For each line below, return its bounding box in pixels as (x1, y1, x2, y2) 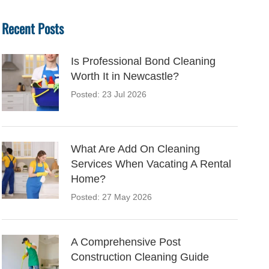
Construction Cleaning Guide (70, 251, 209, 264)
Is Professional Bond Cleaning (70, 55, 216, 68)
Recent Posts (1, 19, 64, 38)
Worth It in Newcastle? (70, 70, 179, 83)
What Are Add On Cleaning (70, 143, 200, 156)
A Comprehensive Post (70, 236, 181, 249)
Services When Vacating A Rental (70, 158, 231, 171)
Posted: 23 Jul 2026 (70, 89, 147, 100)
